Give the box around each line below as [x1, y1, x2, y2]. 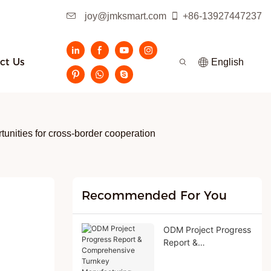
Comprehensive [163, 249, 225, 260]
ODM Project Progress [163, 224, 251, 235]
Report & [163, 237, 198, 247]
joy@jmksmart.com [82, 11, 166, 21]
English [211, 57, 244, 67]
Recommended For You [81, 188, 227, 203]
